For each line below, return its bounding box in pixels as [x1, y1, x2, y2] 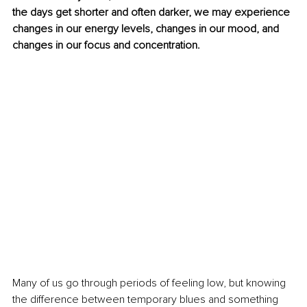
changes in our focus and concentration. [12, 38, 200, 53]
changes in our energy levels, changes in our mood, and [12, 22, 282, 36]
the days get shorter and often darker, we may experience [12, 5, 293, 20]
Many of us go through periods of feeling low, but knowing [12, 275, 288, 290]
